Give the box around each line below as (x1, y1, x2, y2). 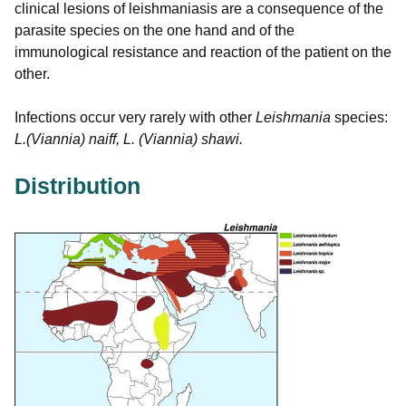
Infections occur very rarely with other (14, 110, 256, 126)
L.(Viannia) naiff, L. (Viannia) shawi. (14, 131, 243, 148)
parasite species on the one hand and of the (14, 23, 295, 39)
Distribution (14, 173, 140, 199)
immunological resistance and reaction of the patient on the (14, 44, 391, 61)
